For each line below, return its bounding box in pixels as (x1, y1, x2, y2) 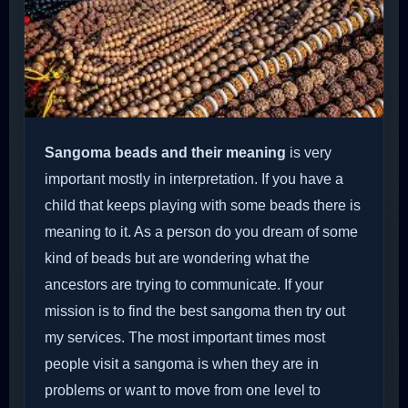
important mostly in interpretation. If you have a (45, 171, 343, 188)
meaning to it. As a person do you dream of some (45, 224, 358, 240)
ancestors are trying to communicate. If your (45, 277, 323, 293)
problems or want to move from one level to (45, 382, 321, 399)
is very (286, 145, 331, 161)
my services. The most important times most (45, 330, 325, 346)
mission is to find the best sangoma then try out (45, 303, 345, 320)
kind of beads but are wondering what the (45, 250, 310, 267)
